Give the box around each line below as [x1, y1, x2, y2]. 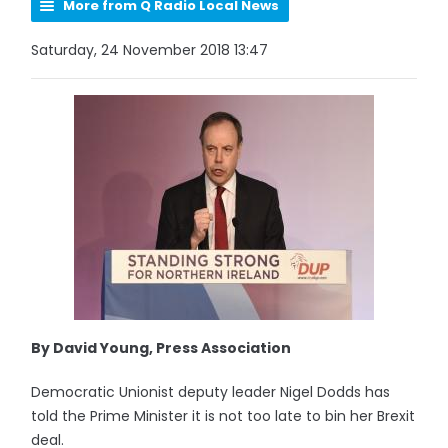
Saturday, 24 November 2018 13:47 [31, 40, 269, 60]
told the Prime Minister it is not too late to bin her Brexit [31, 406, 416, 426]
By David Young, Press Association [31, 338, 292, 358]
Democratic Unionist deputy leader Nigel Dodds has [31, 382, 391, 402]
